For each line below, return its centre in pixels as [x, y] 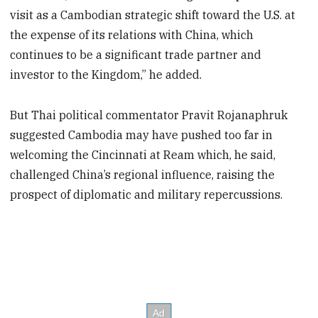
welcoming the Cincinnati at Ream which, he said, [143, 154]
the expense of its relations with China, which [132, 35]
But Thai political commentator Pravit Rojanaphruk [149, 115]
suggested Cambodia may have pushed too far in [142, 135]
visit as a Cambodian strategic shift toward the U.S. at [153, 15]
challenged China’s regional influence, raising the [143, 174]
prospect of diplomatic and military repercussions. [147, 194]
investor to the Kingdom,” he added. [106, 75]
